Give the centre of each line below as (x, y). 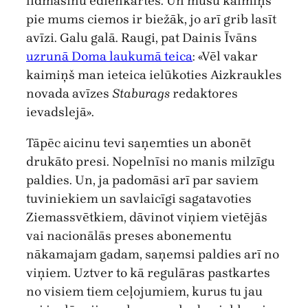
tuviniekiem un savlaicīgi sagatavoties (139, 199)
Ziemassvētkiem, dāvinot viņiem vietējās (147, 218)
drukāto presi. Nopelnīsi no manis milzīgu (151, 162)
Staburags (141, 93)
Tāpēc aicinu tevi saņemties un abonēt (139, 143)
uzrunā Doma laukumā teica (109, 56)
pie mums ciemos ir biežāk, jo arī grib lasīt (151, 19)
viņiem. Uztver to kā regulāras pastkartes (148, 273)
